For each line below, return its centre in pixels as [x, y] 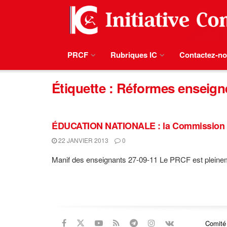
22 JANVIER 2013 [83, 140]
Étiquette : [84, 88]
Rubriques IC [134, 55]
